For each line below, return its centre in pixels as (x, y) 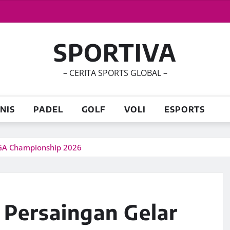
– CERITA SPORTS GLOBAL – (115, 73)
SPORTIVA (115, 52)
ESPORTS (185, 109)
